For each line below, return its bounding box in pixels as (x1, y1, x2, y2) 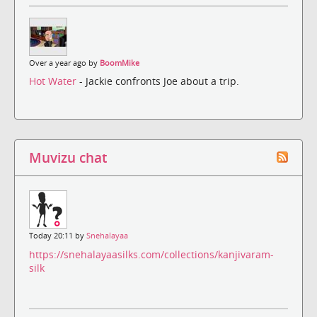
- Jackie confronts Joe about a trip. (79, 74, 239, 88)
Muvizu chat (29, 149, 107, 167)
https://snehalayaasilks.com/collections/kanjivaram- (29, 247, 274, 261)
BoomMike (100, 57, 139, 68)
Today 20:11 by (29, 231, 86, 241)
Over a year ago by (29, 57, 100, 68)
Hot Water (29, 74, 79, 88)
